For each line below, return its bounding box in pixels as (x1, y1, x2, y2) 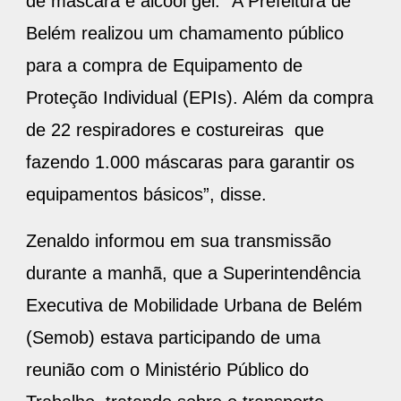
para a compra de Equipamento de (26, 55, 303, 76)
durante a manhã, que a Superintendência (26, 263, 361, 284)
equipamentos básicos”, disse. (26, 184, 267, 205)
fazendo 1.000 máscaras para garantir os (26, 152, 354, 173)
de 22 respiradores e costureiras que (26, 120, 324, 141)
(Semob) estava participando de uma (26, 328, 320, 348)
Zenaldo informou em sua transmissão (26, 231, 331, 252)
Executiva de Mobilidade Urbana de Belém (26, 295, 363, 316)
